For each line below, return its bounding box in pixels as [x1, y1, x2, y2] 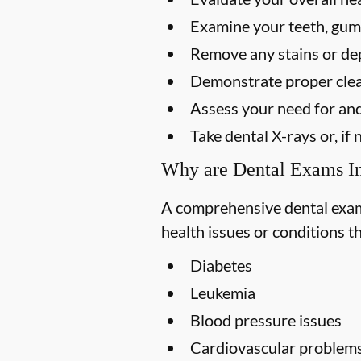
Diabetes [190, 255, 252, 275]
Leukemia [190, 282, 255, 302]
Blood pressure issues [190, 309, 342, 330]
